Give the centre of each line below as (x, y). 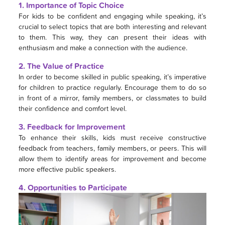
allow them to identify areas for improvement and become (113, 158)
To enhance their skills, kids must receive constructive (113, 137)
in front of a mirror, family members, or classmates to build (113, 97)
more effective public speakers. (67, 169)
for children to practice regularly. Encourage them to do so (113, 87)
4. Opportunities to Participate (73, 187)
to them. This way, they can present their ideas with (113, 37)
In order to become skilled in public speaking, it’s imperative (113, 76)
